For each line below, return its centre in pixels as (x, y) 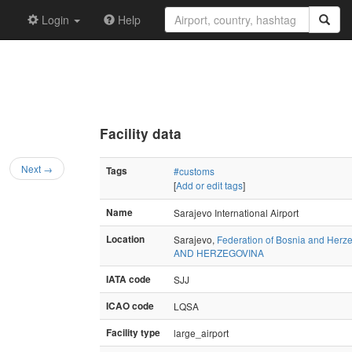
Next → (37, 168)
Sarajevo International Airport (236, 212)
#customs (194, 170)
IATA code (128, 279)
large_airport (201, 332)
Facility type (133, 332)
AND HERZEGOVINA (219, 252)
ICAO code (130, 306)
